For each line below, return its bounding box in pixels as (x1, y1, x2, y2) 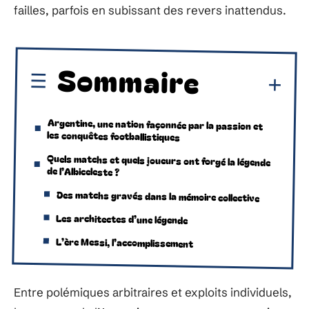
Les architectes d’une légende (56, 210, 188, 227)
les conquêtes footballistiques (47, 127, 181, 144)
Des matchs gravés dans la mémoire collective (56, 187, 260, 205)
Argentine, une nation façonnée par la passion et (47, 114, 263, 133)
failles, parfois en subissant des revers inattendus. (14, 3, 286, 17)
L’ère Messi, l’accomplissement (55, 234, 194, 250)
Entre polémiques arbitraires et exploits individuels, (14, 285, 292, 299)
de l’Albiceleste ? (46, 163, 119, 179)
